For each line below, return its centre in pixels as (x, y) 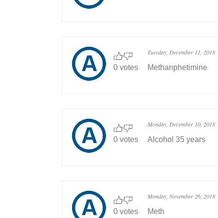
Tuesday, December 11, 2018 (181, 52)
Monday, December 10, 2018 (181, 124)
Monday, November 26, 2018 (181, 196)
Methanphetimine (177, 67)
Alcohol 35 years (176, 139)
